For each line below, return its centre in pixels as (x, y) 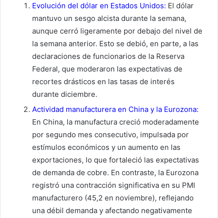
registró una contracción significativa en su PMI (114, 185)
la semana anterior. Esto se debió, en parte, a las (115, 43)
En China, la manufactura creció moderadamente (116, 122)
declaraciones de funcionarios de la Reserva (108, 56)
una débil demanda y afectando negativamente (112, 210)
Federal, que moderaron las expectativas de (107, 69)
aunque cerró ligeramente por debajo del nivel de (117, 31)
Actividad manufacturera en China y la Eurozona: (115, 109)
